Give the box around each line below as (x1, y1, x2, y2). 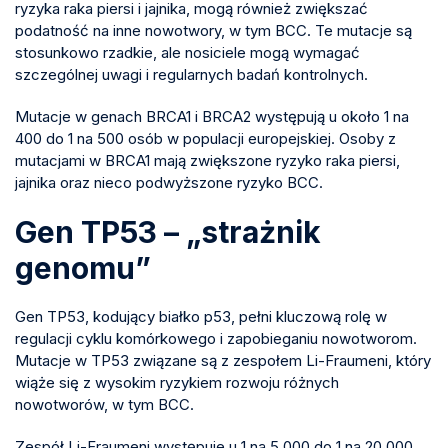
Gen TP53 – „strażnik (15, 213, 321, 250)
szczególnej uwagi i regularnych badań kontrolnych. (15, 64, 368, 84)
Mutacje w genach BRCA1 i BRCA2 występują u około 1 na (15, 106, 409, 126)
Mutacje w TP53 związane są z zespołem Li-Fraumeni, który (15, 350, 431, 370)
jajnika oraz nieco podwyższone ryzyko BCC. (15, 172, 323, 192)
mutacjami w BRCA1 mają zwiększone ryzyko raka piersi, (15, 150, 400, 170)
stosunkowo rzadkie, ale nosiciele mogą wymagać (15, 42, 360, 62)
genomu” (15, 249, 151, 286)
